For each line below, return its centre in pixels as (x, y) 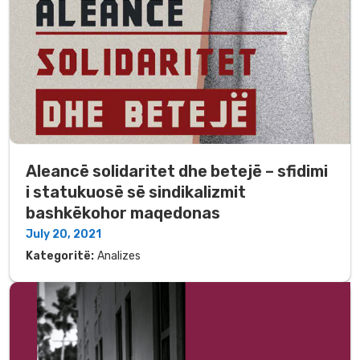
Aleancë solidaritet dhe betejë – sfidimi (177, 171)
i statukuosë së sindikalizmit (136, 192)
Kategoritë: (60, 256)
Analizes (119, 256)
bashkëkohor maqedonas (123, 213)
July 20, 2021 (63, 234)
